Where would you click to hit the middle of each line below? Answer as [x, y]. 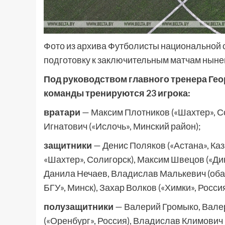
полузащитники [79, 206]
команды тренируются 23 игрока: [117, 93]
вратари [62, 112]
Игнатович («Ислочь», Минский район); [122, 126]
